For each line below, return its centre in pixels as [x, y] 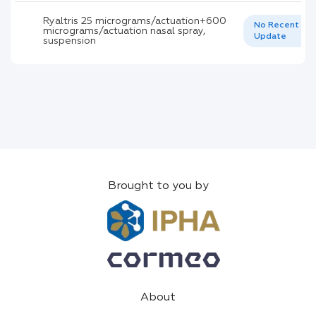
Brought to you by [158, 186]
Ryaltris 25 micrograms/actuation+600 [135, 21]
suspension [69, 41]
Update [270, 36]
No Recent [276, 25]
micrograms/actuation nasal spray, [124, 31]
